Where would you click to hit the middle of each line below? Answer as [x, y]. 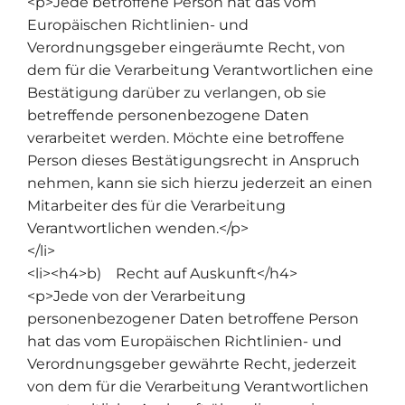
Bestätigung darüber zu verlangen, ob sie [177, 93]
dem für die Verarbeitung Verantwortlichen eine [200, 71]
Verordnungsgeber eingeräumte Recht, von [186, 48]
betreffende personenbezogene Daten [168, 116]
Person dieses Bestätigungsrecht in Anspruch [193, 161]
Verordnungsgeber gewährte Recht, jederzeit [192, 364]
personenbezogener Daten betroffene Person [193, 319]
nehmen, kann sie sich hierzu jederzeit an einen [200, 184]
